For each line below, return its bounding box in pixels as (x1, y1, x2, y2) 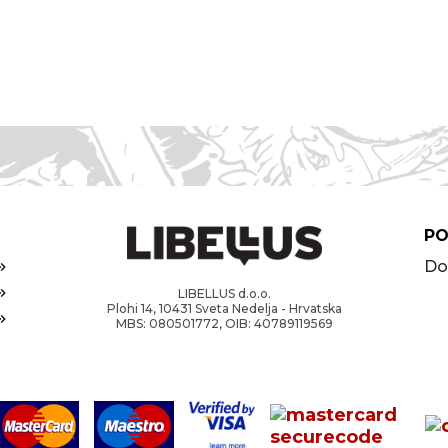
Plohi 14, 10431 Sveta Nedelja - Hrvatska (106, 301, 342, 316)
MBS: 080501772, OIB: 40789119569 (115, 316, 333, 331)
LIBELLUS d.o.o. (177, 286, 271, 301)
